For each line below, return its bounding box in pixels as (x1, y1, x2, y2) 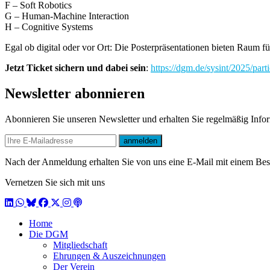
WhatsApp (15, 197, 56, 208)
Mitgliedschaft (53, 240, 107, 251)
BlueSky (26, 197, 59, 208)
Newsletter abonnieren (5, 86, 145, 102)
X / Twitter (50, 197, 92, 208)
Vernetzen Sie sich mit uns (5, 177, 105, 188)
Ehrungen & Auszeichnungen (53, 251, 166, 262)
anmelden (124, 136, 157, 146)
